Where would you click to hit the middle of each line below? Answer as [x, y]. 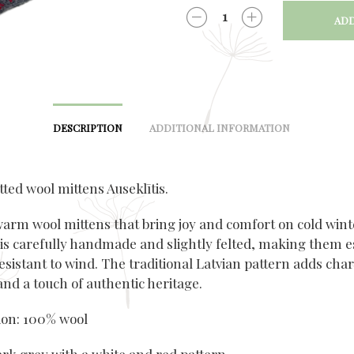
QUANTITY [210, 25]
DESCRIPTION [87, 128]
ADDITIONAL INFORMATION [219, 128]
